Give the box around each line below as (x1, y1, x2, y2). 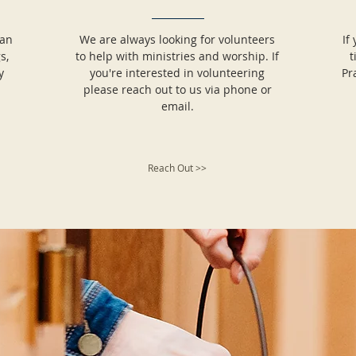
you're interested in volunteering (90, 65, 265, 80)
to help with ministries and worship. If (75, 48, 279, 64)
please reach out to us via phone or (83, 82, 272, 97)
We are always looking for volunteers (79, 32, 275, 47)
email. (161, 99, 194, 114)
